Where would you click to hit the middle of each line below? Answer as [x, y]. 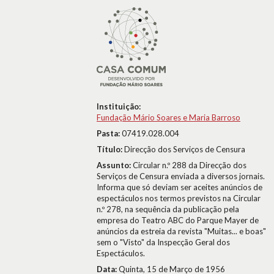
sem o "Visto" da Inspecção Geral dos [163, 242]
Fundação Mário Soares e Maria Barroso [168, 117]
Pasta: [109, 133]
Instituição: [119, 106]
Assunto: [115, 165]
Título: [110, 149]
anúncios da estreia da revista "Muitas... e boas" [181, 231]
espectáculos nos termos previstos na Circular [179, 198]
